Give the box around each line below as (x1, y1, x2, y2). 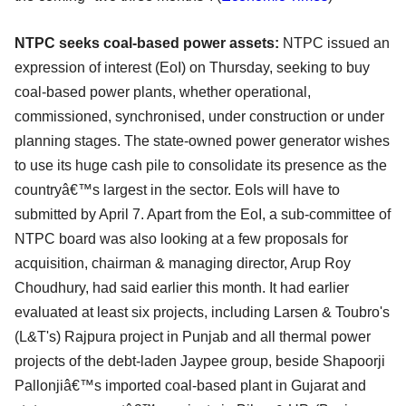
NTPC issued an (283, 35, 390, 52)
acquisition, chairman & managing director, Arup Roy (14, 256, 351, 272)
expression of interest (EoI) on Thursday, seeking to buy (14, 60, 370, 76)
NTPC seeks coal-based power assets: (14, 35, 283, 52)
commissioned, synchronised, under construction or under (14, 109, 384, 125)
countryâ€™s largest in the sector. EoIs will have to (14, 182, 340, 198)
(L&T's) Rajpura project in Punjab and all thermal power (14, 329, 371, 345)
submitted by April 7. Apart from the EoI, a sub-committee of (14, 207, 391, 223)
